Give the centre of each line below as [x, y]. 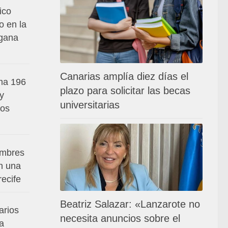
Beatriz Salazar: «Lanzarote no [130, 204]
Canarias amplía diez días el [124, 76]
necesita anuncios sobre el [120, 218]
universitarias [90, 105]
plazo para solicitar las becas [125, 90]
